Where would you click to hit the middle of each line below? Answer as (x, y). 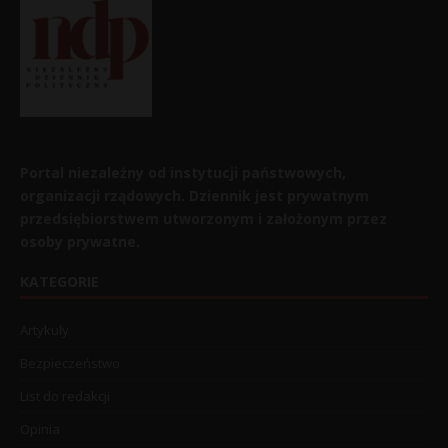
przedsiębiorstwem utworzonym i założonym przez (203, 219)
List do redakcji (65, 396)
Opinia (40, 429)
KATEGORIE (59, 282)
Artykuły (44, 330)
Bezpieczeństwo (70, 363)
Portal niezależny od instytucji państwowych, (183, 173)
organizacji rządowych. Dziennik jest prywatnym (194, 196)
